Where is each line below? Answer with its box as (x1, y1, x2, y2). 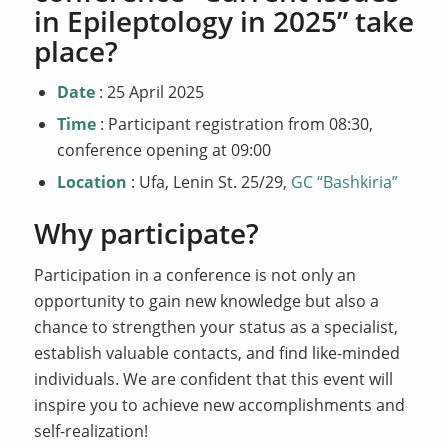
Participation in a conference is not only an (33, 263, 356, 286)
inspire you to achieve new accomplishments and (33, 393, 405, 416)
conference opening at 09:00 (56, 138, 271, 161)
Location (56, 170, 131, 193)
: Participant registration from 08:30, (99, 112, 373, 135)
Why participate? (33, 213, 259, 252)
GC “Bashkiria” (290, 170, 398, 193)
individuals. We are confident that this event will (33, 367, 393, 390)
